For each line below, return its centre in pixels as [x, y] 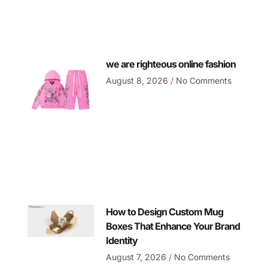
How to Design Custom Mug [165, 212]
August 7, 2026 [138, 257]
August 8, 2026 [138, 81]
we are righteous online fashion [171, 64]
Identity [122, 241]
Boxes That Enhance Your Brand [173, 226]
